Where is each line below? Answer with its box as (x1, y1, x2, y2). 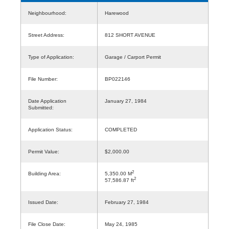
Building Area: (28, 170, 61, 176)
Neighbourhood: (28, 10, 66, 16)
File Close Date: (28, 221, 65, 227)
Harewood (105, 10, 135, 16)
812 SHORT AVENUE (105, 32, 155, 38)
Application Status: (28, 126, 73, 132)
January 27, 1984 (105, 98, 147, 104)
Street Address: (28, 32, 64, 38)
